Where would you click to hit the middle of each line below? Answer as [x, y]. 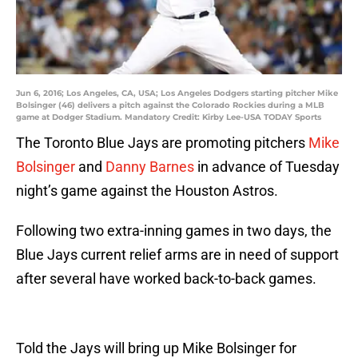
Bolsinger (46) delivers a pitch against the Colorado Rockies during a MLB [170, 105]
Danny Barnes [150, 167]
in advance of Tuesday [267, 167]
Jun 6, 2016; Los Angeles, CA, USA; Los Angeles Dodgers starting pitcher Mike [177, 93]
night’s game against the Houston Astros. [147, 191]
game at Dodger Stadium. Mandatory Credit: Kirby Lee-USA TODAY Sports [169, 117]
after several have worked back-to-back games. [166, 279]
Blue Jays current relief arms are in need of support [177, 255]
